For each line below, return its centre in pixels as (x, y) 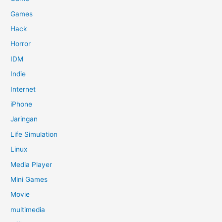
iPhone (22, 104)
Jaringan (24, 119)
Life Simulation (34, 134)
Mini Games (29, 179)
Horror (21, 44)
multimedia (28, 209)
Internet (23, 89)
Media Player (31, 164)
